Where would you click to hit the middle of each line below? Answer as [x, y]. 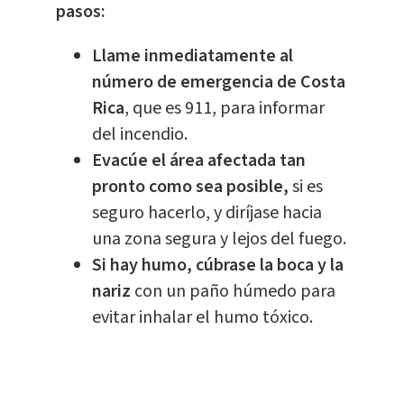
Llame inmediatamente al [192, 56]
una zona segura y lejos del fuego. [219, 239]
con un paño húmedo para [234, 291]
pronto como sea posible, [190, 187]
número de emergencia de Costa [218, 82]
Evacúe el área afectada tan [198, 161]
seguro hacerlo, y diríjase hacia [207, 213]
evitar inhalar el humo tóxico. [202, 317]
